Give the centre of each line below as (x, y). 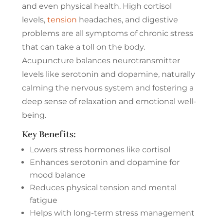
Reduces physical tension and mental (103, 187)
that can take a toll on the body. (83, 47)
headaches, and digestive (127, 19)
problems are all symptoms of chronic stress (107, 33)
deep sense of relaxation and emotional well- (109, 101)
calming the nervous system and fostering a (108, 88)
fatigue (43, 200)
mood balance (57, 175)
